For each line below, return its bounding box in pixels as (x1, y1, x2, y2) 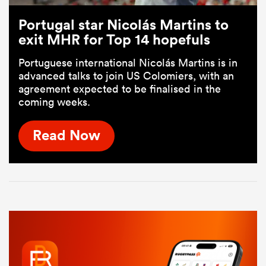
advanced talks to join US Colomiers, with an (18, 68, 234, 83)
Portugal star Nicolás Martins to (18, 15, 229, 33)
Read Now (33, 126, 100, 144)
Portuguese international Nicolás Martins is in (18, 55, 237, 69)
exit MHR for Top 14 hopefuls (18, 30, 210, 48)
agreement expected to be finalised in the (18, 81, 221, 96)
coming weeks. (18, 94, 90, 109)
